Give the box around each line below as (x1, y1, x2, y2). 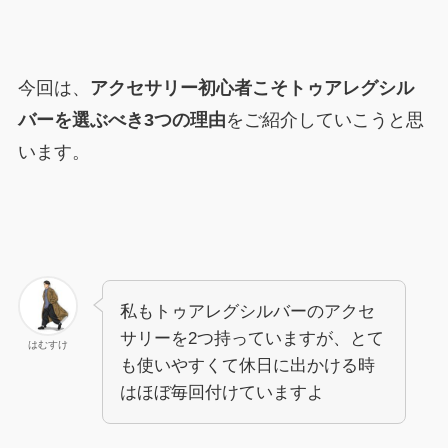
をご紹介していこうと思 (225, 110, 424, 131)
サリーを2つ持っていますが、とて (119, 328, 384, 348)
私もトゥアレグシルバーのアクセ (119, 301, 375, 321)
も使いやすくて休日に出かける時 (119, 355, 375, 375)
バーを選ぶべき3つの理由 (17, 110, 226, 131)
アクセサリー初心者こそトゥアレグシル (89, 78, 414, 99)
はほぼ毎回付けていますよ (119, 382, 324, 402)
